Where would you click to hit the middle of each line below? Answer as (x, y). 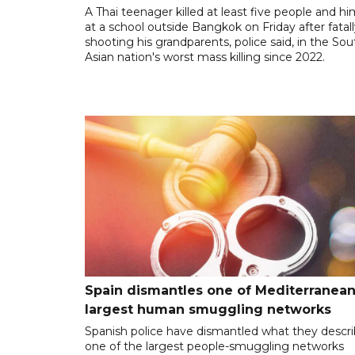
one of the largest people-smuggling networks (214, 346)
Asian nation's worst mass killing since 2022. (205, 57)
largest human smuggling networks (208, 309)
